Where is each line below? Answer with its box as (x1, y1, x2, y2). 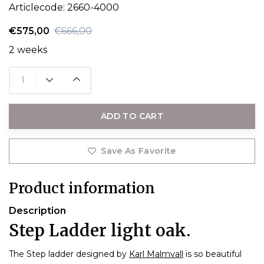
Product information (9, 179, 155, 197)
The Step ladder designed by (9, 248, 129, 259)
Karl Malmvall (129, 248, 183, 259)
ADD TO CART (101, 110, 163, 121)
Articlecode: (9, 1, 67, 13)
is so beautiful (183, 248, 242, 259)
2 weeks (9, 44, 47, 55)
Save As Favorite (101, 145, 176, 156)
